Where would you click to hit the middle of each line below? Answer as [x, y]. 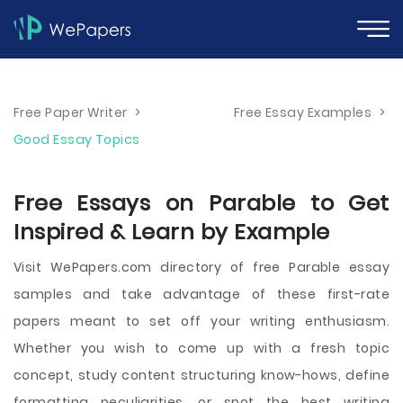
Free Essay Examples [303, 112]
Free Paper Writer [71, 112]
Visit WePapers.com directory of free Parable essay [201, 267]
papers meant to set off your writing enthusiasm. [201, 321]
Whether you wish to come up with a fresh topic [201, 348]
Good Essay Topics [77, 139]
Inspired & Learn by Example [172, 232]
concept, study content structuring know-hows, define [201, 375]
